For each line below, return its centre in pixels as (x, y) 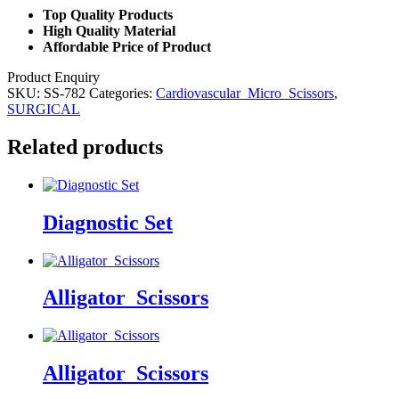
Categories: (122, 93)
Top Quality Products (108, 14)
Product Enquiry (53, 77)
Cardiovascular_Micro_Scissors (245, 93)
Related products (85, 147)
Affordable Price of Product (127, 46)
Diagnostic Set (108, 222)
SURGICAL (44, 109)
